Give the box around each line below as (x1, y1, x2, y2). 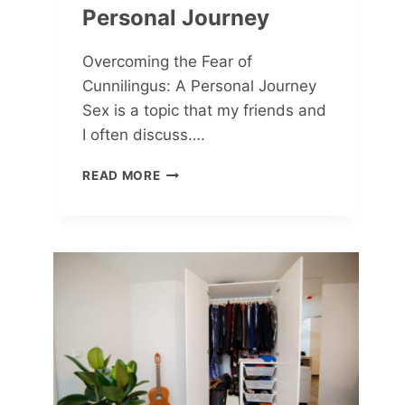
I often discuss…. (82, 125, 206, 144)
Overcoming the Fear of (82, 52, 253, 71)
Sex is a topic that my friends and (82, 100, 327, 119)
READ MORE (82, 167, 161, 183)
